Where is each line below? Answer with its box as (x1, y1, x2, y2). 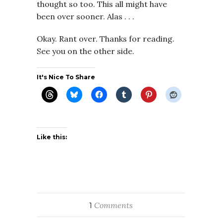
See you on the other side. (37, 46, 134, 56)
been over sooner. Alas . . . (37, 11, 134, 22)
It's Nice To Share (37, 73, 95, 81)
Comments (92, 200, 133, 211)
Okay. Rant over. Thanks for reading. (37, 34, 174, 44)
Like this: (37, 133, 67, 141)
